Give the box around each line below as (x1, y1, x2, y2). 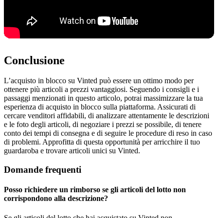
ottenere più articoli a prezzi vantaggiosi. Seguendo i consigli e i (4, 85, 199, 94)
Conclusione (4, 54, 65, 67)
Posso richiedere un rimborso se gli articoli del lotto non (4, 185, 186, 194)
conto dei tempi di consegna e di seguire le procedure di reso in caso (4, 129, 212, 138)
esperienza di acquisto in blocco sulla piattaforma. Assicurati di (4, 103, 196, 111)
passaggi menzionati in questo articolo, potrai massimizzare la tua (4, 94, 203, 103)
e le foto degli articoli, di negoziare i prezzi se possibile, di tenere (4, 120, 201, 129)
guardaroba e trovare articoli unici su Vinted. (4, 146, 140, 155)
